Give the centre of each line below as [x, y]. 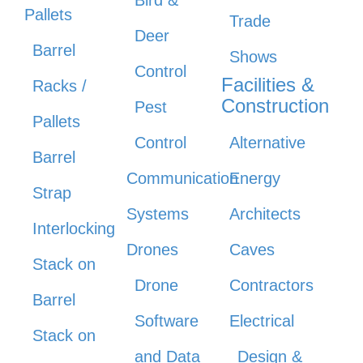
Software [167, 321]
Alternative [267, 143]
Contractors [271, 286]
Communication [183, 179]
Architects [265, 214]
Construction [275, 106]
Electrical [261, 321]
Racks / [60, 86]
